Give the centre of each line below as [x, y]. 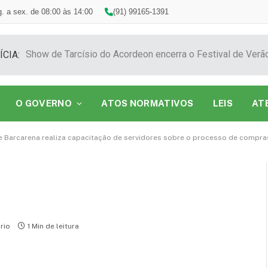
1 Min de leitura [53, 226]
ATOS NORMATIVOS [147, 103]
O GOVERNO [44, 103]
